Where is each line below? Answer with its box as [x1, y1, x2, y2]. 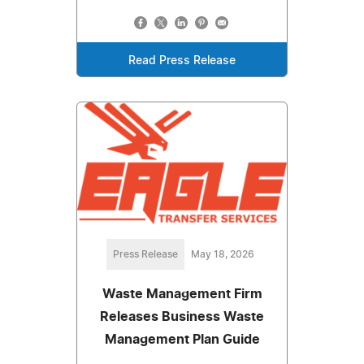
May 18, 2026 [191, 249, 254, 259]
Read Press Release [128, 55, 236, 67]
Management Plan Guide [104, 332, 260, 346]
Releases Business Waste [100, 310, 264, 323]
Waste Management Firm [102, 287, 262, 301]
